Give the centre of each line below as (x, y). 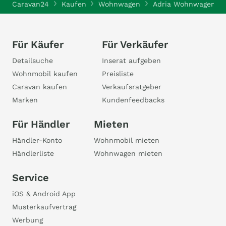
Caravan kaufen (40, 87)
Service (31, 178)
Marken (25, 100)
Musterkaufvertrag (44, 207)
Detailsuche (33, 61)
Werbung (27, 220)
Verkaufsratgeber (132, 87)
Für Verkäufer (135, 44)
